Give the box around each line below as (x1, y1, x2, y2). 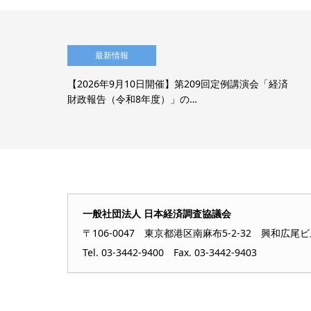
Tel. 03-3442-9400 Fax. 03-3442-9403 (83, 245, 257, 259)
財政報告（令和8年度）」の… (67, 92, 197, 106)
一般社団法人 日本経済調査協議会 (83, 206, 231, 220)
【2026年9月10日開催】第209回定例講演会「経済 (67, 76, 288, 90)
